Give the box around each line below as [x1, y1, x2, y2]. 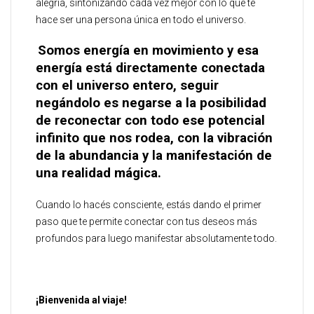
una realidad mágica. [36, 165, 161, 181]
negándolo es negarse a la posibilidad [36, 95, 266, 111]
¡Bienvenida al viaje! [36, 294, 127, 306]
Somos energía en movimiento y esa [38, 43, 259, 58]
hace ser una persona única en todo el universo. [36, 14, 246, 25]
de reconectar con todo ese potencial [36, 113, 265, 128]
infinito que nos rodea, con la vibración [36, 130, 273, 146]
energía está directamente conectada [36, 60, 265, 76]
